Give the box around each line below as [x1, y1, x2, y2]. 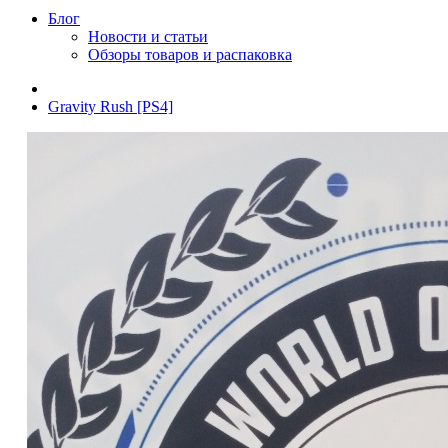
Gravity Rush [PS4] [48, 97, 173, 115]
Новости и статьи [88, 27, 208, 45]
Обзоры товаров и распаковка [88, 45, 292, 63]
